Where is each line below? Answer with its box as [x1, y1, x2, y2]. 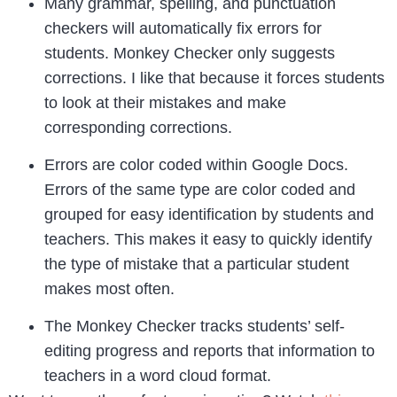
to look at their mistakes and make [44, 93, 286, 112]
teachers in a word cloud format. [44, 367, 276, 385]
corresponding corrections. [44, 118, 232, 136]
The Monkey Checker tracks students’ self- [44, 317, 345, 336]
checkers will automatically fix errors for [44, 19, 322, 37]
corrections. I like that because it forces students [44, 68, 385, 87]
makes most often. [44, 279, 175, 298]
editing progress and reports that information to [44, 342, 375, 361]
